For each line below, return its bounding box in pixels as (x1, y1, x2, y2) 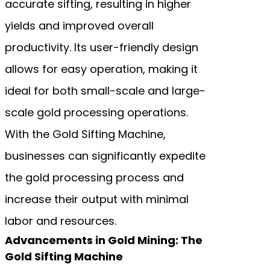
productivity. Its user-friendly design (5, 39, 198, 55)
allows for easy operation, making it (5, 61, 198, 77)
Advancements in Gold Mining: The (5, 232, 202, 248)
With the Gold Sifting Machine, (5, 126, 166, 142)
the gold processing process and (5, 169, 184, 185)
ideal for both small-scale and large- (5, 83, 206, 98)
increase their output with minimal (5, 191, 189, 207)
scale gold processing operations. (5, 104, 188, 120)
